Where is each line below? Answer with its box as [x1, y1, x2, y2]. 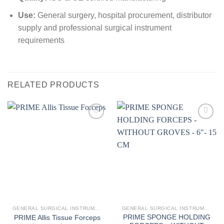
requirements [17, 35, 64, 44]
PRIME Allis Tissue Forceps [14, 213, 100, 221]
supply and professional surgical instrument [17, 23, 171, 32]
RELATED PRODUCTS [7, 80, 99, 89]
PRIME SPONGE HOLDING [123, 213, 210, 221]
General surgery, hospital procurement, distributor [35, 10, 211, 19]
